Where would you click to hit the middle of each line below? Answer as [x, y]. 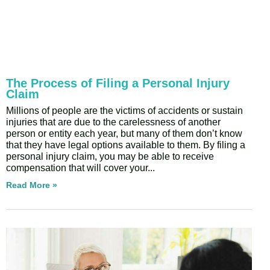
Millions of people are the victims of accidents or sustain [124, 111]
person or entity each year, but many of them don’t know [124, 134]
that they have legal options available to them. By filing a [126, 145]
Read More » [32, 185]
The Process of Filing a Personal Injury [118, 83]
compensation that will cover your [77, 168]
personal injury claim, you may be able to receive [110, 157]
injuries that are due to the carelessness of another [113, 122]
